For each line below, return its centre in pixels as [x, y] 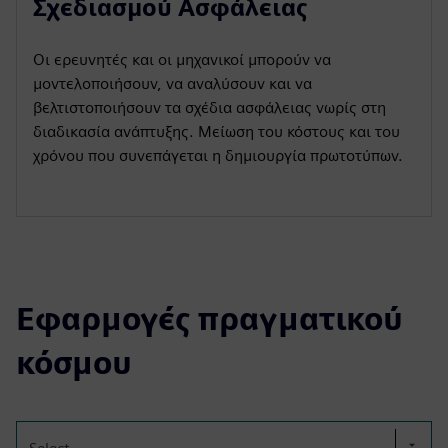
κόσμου [74, 362]
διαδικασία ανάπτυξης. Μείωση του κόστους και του [216, 131]
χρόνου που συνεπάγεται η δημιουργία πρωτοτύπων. [218, 155]
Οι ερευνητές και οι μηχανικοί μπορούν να [182, 59]
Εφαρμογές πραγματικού [209, 318]
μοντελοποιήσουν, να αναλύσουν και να [172, 83]
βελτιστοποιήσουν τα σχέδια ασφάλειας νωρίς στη [209, 107]
